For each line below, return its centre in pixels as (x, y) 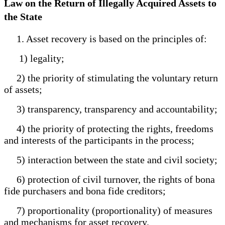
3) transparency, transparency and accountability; (111, 109)
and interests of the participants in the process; (99, 140)
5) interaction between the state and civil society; (111, 159)
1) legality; (37, 58)
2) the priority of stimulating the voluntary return (111, 78)
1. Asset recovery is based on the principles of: (105, 38)
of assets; (23, 89)
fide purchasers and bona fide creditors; (85, 191)
